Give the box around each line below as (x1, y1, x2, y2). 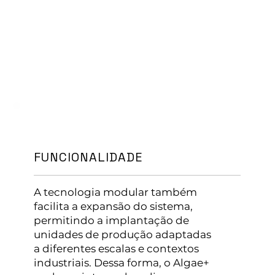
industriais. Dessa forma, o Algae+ (34, 256, 210, 269)
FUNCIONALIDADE (34, 149, 144, 166)
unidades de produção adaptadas (34, 228, 212, 241)
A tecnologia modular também (34, 185, 198, 198)
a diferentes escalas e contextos (34, 242, 199, 255)
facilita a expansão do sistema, (34, 199, 193, 212)
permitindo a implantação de (34, 214, 190, 227)
